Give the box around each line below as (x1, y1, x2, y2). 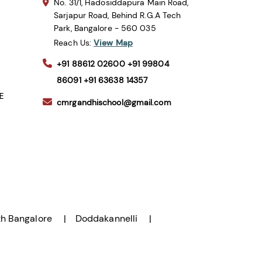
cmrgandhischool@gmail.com (57, 96, 171, 108)
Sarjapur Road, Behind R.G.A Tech (54, 10, 181, 20)
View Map (94, 37, 133, 48)
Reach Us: (54, 37, 94, 48)
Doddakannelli (75, 212, 138, 225)
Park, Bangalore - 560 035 (54, 23, 156, 33)
